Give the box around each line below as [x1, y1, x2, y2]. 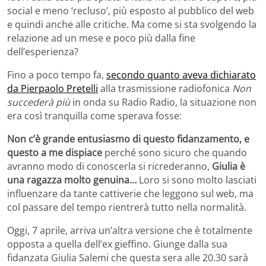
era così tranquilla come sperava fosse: [7, 109, 182, 123]
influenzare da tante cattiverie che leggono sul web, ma [7, 187, 254, 201]
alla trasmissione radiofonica [98, 82, 232, 96]
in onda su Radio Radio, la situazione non [72, 96, 256, 109]
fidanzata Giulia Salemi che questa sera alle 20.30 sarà [7, 251, 248, 265]
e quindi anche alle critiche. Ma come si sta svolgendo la [7, 18, 256, 31]
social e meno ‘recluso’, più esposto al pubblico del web [7, 4, 254, 18]
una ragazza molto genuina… [7, 173, 137, 187]
